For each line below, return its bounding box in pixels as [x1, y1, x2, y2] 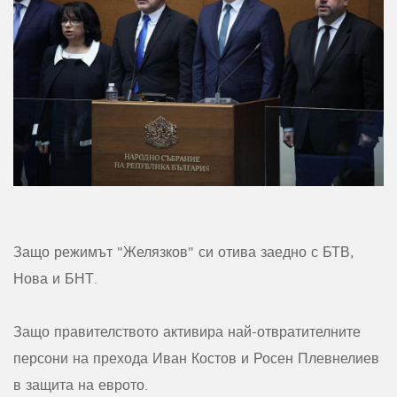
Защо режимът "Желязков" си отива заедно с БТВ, [13, 243, 354, 261]
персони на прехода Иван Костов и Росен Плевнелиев [13, 349, 379, 368]
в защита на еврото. [13, 376, 148, 394]
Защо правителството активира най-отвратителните [13, 323, 361, 341]
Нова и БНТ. [13, 269, 97, 288]
